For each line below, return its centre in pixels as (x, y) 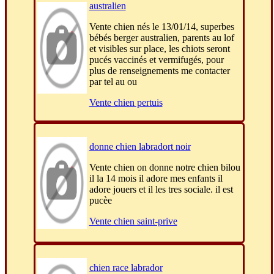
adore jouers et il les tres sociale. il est (161, 190)
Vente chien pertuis (126, 103)
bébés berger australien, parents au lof (161, 38)
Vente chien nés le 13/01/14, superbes (161, 27)
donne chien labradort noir (140, 147)
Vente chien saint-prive (133, 221)
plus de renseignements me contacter (159, 71)
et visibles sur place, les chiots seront (159, 49)
